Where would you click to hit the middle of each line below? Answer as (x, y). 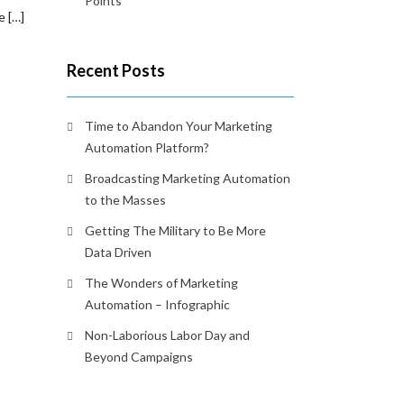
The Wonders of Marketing (161, 283)
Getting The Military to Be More (175, 230)
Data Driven (118, 252)
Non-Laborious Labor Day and (167, 335)
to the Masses (125, 200)
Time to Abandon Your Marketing (178, 126)
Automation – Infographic (157, 304)
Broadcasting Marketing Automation (187, 178)
